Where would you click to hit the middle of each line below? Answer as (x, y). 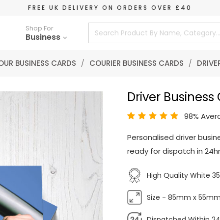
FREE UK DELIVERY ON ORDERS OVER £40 (110, 8)
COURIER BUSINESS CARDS (136, 63)
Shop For (39, 28)
